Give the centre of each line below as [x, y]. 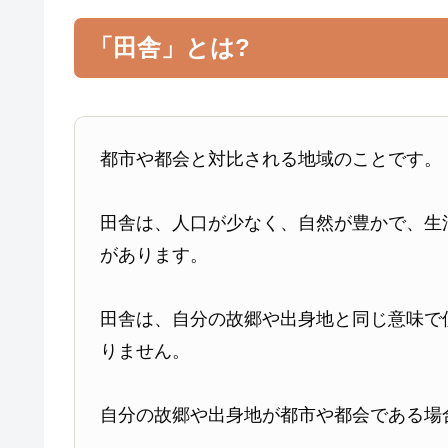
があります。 [154, 254]
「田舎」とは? [169, 47]
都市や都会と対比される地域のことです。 [271, 158]
